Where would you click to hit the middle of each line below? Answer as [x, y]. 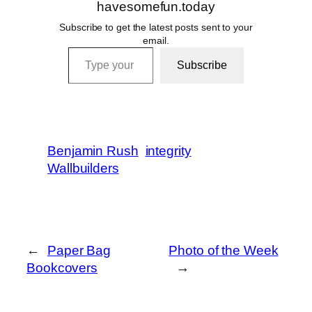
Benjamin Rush [93, 150]
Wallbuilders [83, 168]
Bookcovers [62, 267]
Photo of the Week [224, 250]
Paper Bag [79, 250]
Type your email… [90, 46]
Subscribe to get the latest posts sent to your [156, 27]
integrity [168, 150]
